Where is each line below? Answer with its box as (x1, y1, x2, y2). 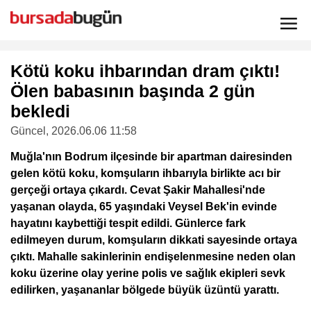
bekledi (10, 101, 70, 121)
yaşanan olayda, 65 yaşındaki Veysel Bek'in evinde (10, 201, 277, 212)
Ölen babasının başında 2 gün (10, 81, 255, 101)
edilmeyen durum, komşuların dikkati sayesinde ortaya (10, 234, 297, 246)
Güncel (10, 125, 46, 137)
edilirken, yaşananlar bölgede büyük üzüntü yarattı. (10, 284, 279, 296)
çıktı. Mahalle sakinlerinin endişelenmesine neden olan (10, 251, 296, 262)
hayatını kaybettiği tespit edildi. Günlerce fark (10, 217, 246, 229)
